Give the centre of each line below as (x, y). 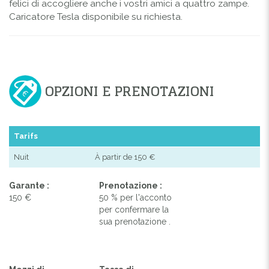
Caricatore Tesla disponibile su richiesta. (96, 17)
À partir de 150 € (125, 157)
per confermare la (134, 209)
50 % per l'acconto (136, 197)
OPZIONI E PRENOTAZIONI (130, 91)
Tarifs (26, 136)
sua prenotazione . (135, 221)
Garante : (29, 185)
